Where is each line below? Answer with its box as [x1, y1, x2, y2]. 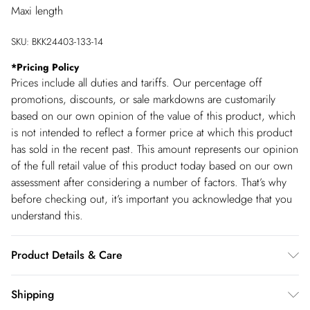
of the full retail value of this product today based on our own [11, 158, 293, 174]
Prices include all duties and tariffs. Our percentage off [11, 75, 262, 91]
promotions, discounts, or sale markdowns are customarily [11, 91, 275, 107]
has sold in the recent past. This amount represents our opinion [11, 141, 298, 157]
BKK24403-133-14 [32, 35, 103, 48]
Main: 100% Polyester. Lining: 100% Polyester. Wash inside [11, 276, 280, 292]
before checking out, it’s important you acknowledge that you [11, 191, 292, 207]
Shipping [11, 286, 54, 302]
